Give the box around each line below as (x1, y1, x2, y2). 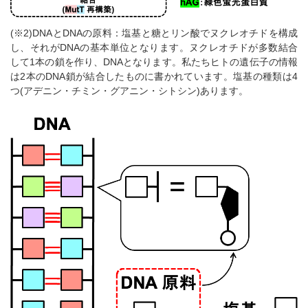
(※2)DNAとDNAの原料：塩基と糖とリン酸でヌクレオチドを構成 (10, 27, 298, 39)
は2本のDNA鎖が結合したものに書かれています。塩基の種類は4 (10, 71, 298, 82)
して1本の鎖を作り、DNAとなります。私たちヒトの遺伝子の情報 (10, 56, 298, 68)
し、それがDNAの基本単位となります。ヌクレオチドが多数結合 (10, 42, 298, 54)
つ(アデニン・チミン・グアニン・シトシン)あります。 (10, 85, 248, 97)
